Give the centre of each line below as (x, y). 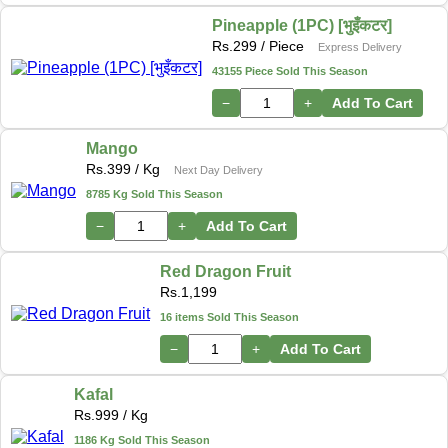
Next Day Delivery (218, 170)
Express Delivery (360, 47)
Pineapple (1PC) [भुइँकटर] (302, 26)
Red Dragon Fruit (225, 272)
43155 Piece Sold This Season (290, 71)
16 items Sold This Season (229, 317)
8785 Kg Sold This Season (154, 194)
